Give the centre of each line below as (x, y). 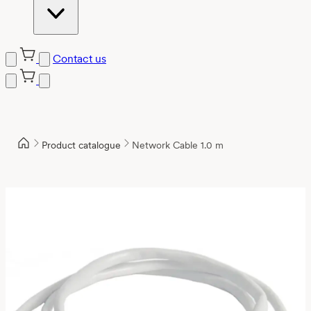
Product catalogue (81, 145)
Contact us (79, 59)
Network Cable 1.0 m (178, 145)
